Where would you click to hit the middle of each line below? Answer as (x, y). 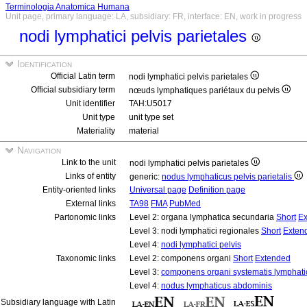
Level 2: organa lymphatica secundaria (203, 217)
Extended (273, 258)
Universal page (158, 190)
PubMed (185, 204)
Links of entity (90, 176)
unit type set (151, 117)
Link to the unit (89, 162)
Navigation (38, 150)
